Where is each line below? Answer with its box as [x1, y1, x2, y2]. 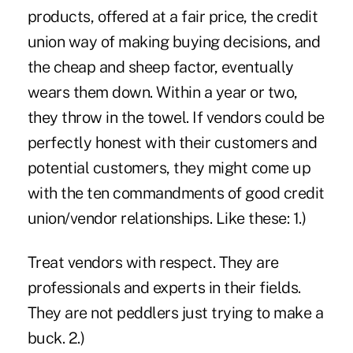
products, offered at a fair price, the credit [27, 6, 318, 26]
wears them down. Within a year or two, [27, 82, 298, 102]
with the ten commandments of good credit [27, 183, 325, 203]
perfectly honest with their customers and [27, 132, 318, 152]
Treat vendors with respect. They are [27, 252, 279, 272]
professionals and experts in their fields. [27, 277, 301, 297]
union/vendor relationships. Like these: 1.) [27, 208, 307, 228]
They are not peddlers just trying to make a [27, 303, 324, 322]
